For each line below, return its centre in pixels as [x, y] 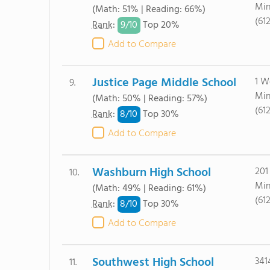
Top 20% [160, 26]
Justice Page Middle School [164, 83]
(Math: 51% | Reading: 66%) [149, 10]
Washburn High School [151, 173]
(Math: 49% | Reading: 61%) [149, 189]
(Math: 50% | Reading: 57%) [149, 99]
